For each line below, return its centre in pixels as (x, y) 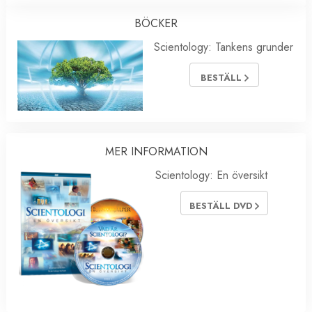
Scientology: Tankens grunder (224, 47)
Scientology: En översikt (211, 175)
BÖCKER (156, 23)
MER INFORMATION (156, 151)
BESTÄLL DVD (222, 205)
